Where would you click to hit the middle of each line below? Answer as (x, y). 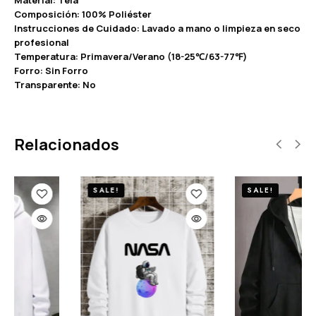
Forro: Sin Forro (51, 70)
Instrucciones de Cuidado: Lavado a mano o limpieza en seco (157, 28)
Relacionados (67, 144)
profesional (42, 42)
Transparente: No (55, 84)
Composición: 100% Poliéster (83, 14)
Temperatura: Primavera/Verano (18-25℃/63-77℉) (130, 56)
